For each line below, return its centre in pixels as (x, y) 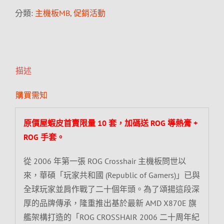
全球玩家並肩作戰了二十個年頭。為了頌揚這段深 (111, 189)
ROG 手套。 (44, 137)
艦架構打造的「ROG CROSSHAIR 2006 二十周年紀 (111, 217)
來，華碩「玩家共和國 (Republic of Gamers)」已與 (111, 175)
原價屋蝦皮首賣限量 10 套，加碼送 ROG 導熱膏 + (110, 123)
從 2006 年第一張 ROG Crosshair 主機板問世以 (104, 161)
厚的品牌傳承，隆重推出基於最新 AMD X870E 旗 (110, 203)
